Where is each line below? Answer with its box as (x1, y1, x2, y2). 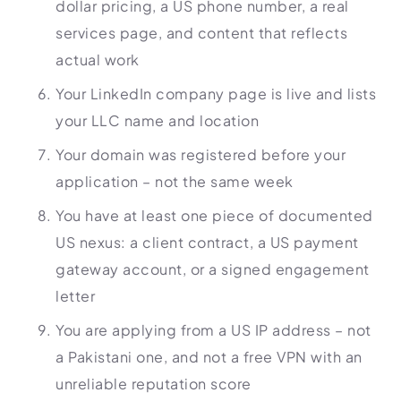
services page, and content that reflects (55, 23, 347, 42)
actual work (55, 50, 140, 69)
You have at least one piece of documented (55, 206, 373, 225)
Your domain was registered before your (55, 145, 346, 164)
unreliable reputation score (55, 374, 252, 393)
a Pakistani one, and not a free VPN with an (55, 347, 363, 366)
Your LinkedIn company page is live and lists (55, 84, 376, 103)
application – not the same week (55, 172, 294, 191)
